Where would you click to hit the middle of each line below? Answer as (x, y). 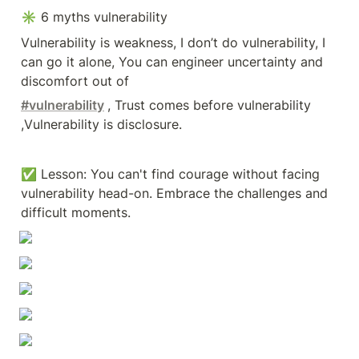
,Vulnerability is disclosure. (101, 124)
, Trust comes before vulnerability (209, 105)
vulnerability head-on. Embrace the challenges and (174, 193)
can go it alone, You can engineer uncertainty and (172, 62)
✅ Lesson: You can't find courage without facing (170, 174)
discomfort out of (75, 81)
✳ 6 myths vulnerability (94, 17)
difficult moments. (76, 212)
